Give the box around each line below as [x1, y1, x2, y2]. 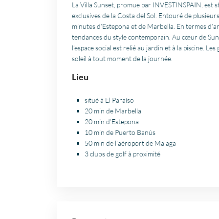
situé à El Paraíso [85, 96, 134, 105]
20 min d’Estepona [85, 117, 139, 126]
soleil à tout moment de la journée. [72, 54, 173, 63]
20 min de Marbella [85, 107, 141, 115]
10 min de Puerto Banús [85, 128, 155, 137]
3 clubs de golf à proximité [85, 150, 160, 158]
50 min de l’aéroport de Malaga [85, 139, 176, 148]
